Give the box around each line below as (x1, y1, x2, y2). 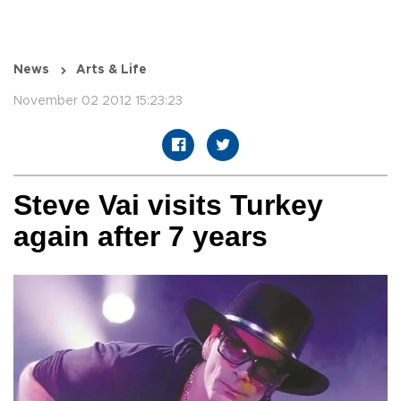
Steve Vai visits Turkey (13, 189, 323, 222)
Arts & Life (76, 64, 147, 77)
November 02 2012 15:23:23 (13, 95, 183, 108)
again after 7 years (13, 220, 268, 253)
